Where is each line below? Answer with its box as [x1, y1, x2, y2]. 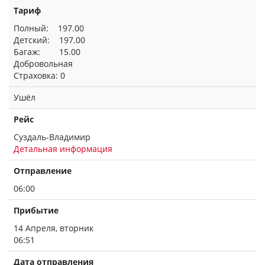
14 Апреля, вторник [14, 222, 93, 234]
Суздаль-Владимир [14, 131, 91, 143]
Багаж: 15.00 [14, 46, 80, 57]
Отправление [14, 165, 72, 176]
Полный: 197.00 [14, 22, 84, 34]
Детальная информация [14, 143, 112, 154]
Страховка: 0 [14, 70, 65, 81]
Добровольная [14, 58, 73, 69]
